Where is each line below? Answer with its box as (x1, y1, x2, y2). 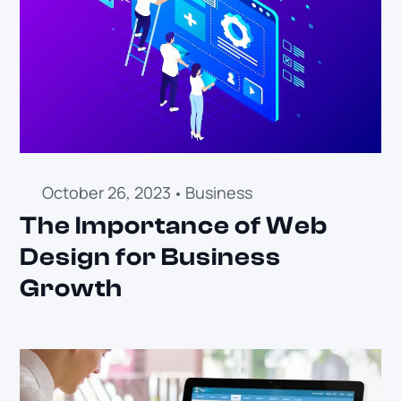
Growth (20, 274, 123, 303)
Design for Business (20, 243, 281, 272)
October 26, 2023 (42, 182, 171, 204)
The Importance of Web (20, 211, 328, 241)
